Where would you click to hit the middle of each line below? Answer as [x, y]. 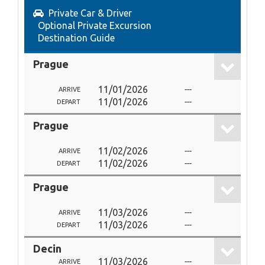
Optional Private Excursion [95, 25]
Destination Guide [76, 38]
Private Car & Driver [90, 13]
